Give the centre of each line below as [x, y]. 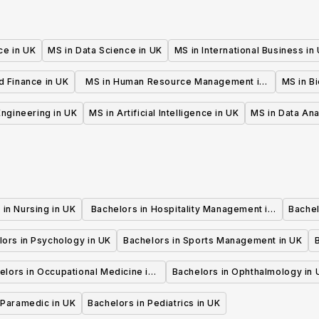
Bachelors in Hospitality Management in [182, 209]
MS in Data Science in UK [105, 51]
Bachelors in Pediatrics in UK [154, 303]
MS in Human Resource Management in [175, 82]
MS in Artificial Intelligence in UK [164, 113]
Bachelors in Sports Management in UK [213, 241]
